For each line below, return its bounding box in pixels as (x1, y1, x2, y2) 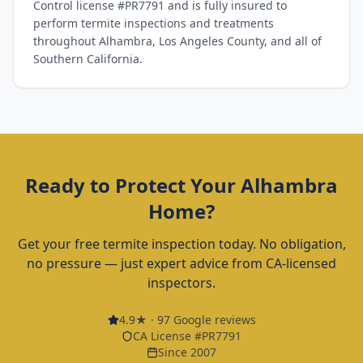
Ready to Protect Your (25, 172, 241, 199)
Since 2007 (158, 344, 216, 360)
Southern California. (33, 51, 143, 66)
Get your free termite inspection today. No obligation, (17, 235, 346, 253)
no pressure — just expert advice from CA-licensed (27, 254, 336, 272)
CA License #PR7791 (133, 328, 241, 344)
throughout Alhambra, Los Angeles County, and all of (33, 33, 322, 49)
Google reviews (169, 312, 256, 327)
